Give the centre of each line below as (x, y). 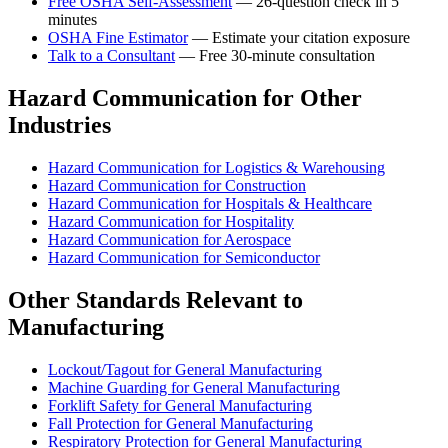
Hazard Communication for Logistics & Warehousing (216, 167)
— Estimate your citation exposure (299, 37)
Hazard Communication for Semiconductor (184, 257)
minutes (72, 19)
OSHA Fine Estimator (118, 37)
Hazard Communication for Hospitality (171, 221)
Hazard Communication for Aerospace (169, 239)
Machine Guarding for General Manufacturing (194, 387)
